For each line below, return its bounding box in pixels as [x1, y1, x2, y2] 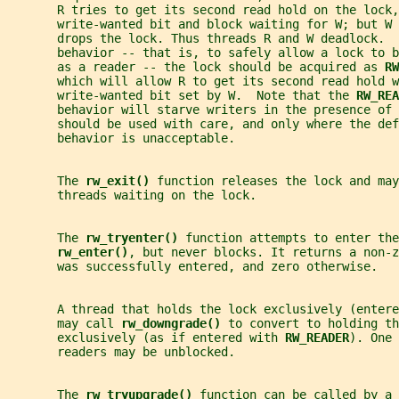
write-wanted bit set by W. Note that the [7, 88, 356, 103]
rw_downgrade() [121, 316, 228, 331]
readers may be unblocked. [7, 345, 235, 360]
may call [7, 316, 121, 331]
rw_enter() [57, 245, 128, 260]
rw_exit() [85, 174, 157, 189]
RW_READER [285, 330, 349, 346]
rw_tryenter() [85, 231, 185, 246]
